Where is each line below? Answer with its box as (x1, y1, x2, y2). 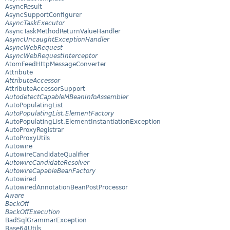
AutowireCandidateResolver (5, 159, 89, 167)
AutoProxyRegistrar (5, 126, 64, 134)
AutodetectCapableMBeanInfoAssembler (5, 93, 128, 101)
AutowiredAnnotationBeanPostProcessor (5, 184, 128, 191)
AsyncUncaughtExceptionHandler (5, 36, 109, 44)
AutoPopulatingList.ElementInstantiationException (5, 118, 161, 126)
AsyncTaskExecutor (5, 20, 65, 27)
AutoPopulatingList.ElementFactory (5, 110, 114, 118)
